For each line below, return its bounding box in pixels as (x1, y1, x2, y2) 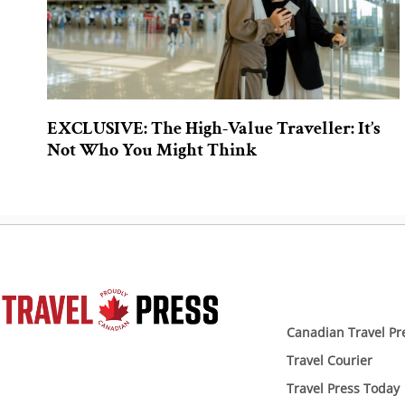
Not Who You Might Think (47, 137, 257, 162)
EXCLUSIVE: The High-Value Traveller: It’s (47, 116, 381, 140)
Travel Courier (286, 351, 372, 369)
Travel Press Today (286, 379, 400, 397)
